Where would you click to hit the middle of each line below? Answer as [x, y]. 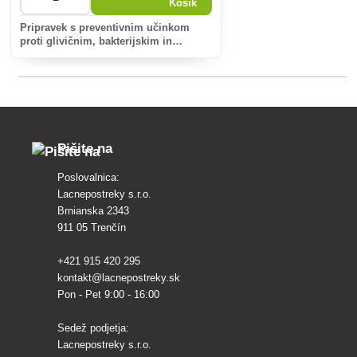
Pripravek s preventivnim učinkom [105, 27]
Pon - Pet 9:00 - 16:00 [108, 295]
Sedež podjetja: [93, 328]
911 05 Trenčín [92, 228]
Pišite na [85, 149]
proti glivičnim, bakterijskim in [96, 41]
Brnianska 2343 [93, 211]
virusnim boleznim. [69, 55]
